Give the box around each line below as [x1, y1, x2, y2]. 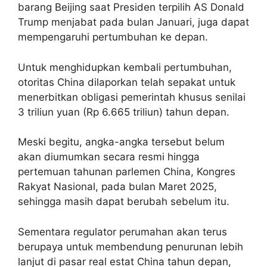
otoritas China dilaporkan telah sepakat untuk [18, 76, 235, 88]
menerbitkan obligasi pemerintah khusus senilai [18, 91, 246, 103]
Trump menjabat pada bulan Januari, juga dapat [18, 16, 249, 29]
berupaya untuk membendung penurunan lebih [18, 240, 243, 253]
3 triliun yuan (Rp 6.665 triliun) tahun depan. [18, 105, 229, 118]
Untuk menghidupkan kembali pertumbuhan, [18, 61, 232, 73]
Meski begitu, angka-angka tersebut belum [18, 136, 225, 148]
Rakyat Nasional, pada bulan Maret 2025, [18, 181, 217, 193]
